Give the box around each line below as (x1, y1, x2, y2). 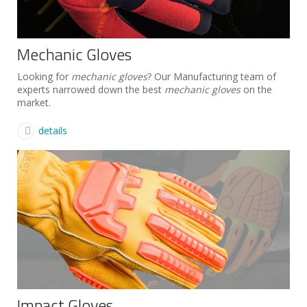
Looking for (17, 70, 71, 84)
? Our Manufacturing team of (147, 70, 276, 84)
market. (17, 96, 51, 110)
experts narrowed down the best (17, 83, 164, 97)
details (38, 124, 67, 138)
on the (241, 83, 272, 97)
